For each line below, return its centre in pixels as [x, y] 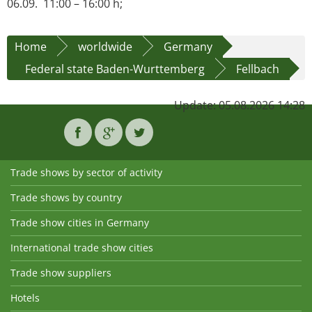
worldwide [105, 47]
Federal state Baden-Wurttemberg [115, 69]
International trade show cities [82, 248]
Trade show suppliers [61, 273]
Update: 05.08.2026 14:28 [240, 106]
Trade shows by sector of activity [86, 173]
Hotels [25, 298]
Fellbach [258, 69]
